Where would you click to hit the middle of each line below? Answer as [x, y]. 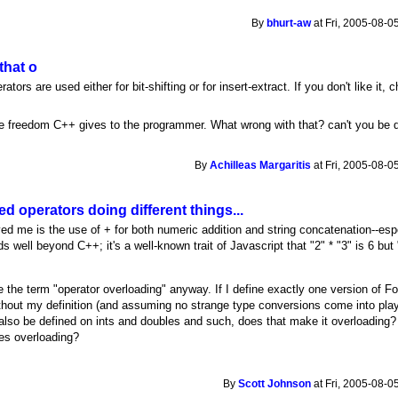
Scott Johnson [275, 383]
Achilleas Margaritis [261, 166]
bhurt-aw [289, 23]
